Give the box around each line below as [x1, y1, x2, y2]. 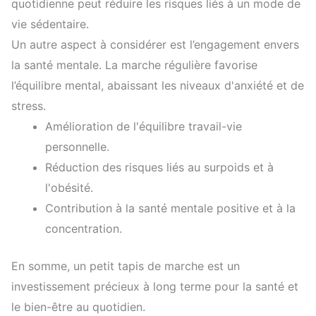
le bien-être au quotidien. [11, 299, 145, 314]
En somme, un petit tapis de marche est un [11, 258, 240, 273]
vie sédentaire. [11, 16, 89, 31]
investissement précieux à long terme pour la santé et [11, 279, 298, 293]
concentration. [45, 221, 122, 236]
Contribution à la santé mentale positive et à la [45, 200, 296, 215]
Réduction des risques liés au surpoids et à [45, 159, 274, 174]
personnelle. [45, 139, 109, 154]
